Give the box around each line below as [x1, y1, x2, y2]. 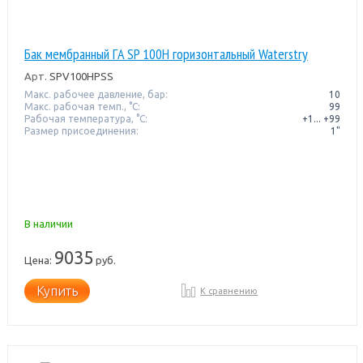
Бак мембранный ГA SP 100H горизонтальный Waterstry [23, 44, 308, 63]
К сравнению [200, 285, 258, 296]
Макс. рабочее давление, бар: [23, 88, 168, 100]
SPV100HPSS [46, 70, 113, 82]
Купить [36, 283, 78, 298]
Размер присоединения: [23, 125, 139, 136]
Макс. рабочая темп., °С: [23, 100, 140, 112]
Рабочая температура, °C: [23, 113, 147, 124]
